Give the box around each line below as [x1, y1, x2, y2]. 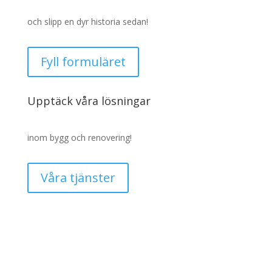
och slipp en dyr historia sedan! [27, 15, 148, 27]
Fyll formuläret [40, 53, 126, 70]
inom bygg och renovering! [27, 131, 132, 143]
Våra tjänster [40, 169, 115, 186]
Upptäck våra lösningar [27, 93, 151, 108]
